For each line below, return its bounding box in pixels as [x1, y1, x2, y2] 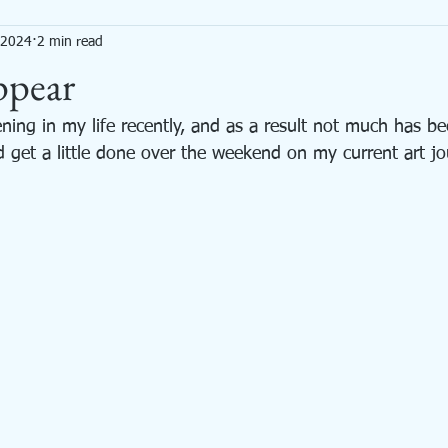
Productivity [373, 37, 446, 52]
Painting [283, 37, 333, 52]
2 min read [37, 34, 103, 49]
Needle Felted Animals [110, 37, 243, 52]
